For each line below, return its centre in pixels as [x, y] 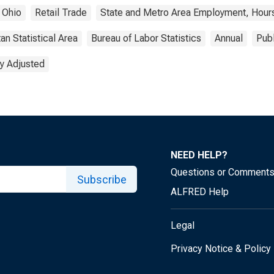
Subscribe [102, 179]
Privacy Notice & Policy [221, 249]
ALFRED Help [200, 192]
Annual [229, 38]
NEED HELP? [199, 155]
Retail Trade [61, 13]
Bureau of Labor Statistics [146, 38]
